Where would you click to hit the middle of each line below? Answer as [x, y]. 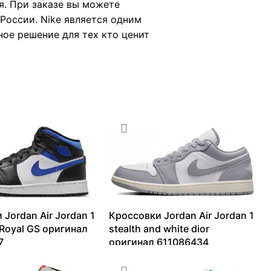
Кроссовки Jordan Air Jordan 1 [182, 216]
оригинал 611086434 [159, 242]
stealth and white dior [159, 229]
